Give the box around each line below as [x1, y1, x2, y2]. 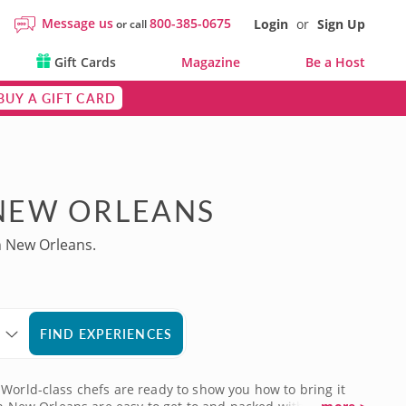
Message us [42, 14, 113, 32]
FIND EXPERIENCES [40, 324, 172, 343]
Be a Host [305, 53, 365, 71]
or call [113, 16, 150, 32]
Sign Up [317, 15, 365, 33]
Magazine [181, 53, 240, 71]
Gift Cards [51, 53, 116, 71]
